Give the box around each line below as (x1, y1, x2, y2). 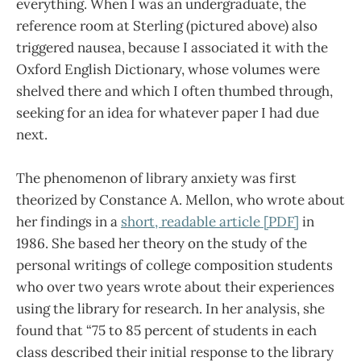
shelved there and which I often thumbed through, (16, 81, 333, 100)
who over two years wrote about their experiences (16, 277, 334, 296)
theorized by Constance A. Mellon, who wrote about (16, 190, 345, 209)
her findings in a (16, 212, 121, 230)
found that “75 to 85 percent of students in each (16, 321, 317, 339)
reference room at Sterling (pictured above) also (16, 16, 317, 35)
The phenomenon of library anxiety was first (16, 168, 297, 187)
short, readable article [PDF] (121, 212, 299, 230)
